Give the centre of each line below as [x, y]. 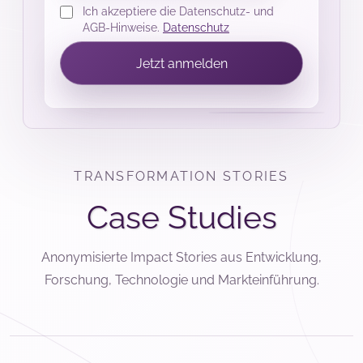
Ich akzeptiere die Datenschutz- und [178, 11]
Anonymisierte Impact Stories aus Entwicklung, [181, 257]
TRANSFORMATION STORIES [181, 177]
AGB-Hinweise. [122, 27]
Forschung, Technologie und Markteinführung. [181, 280]
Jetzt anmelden [181, 63]
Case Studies [181, 217]
